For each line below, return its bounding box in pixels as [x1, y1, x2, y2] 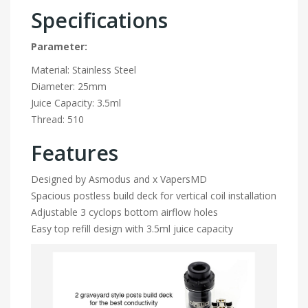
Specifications [31, 6, 168, 35]
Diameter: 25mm [31, 80, 107, 93]
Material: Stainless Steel [31, 63, 136, 77]
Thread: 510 [31, 113, 84, 126]
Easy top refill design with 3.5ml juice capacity [31, 222, 233, 236]
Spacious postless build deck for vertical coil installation [31, 189, 276, 203]
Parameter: [31, 40, 87, 54]
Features [31, 139, 118, 168]
